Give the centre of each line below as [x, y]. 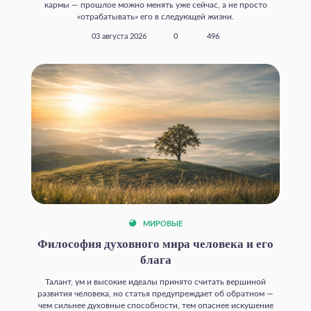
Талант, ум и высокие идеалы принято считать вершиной [155, 281]
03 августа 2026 [119, 37]
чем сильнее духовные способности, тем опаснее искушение [155, 305]
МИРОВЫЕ [162, 224]
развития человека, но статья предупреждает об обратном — [155, 293]
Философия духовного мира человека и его [155, 244]
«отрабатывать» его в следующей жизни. [155, 17]
